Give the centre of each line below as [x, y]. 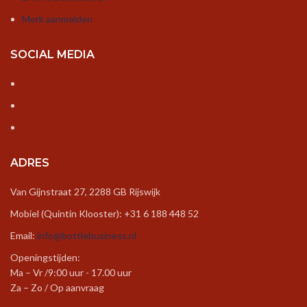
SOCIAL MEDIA [52, 54]
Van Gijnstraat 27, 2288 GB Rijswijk [85, 192]
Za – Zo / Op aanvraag [57, 287]
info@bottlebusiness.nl [87, 235]
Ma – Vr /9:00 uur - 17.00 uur [71, 272]
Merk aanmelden [57, 19]
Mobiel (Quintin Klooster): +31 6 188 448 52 [105, 213]
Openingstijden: [45, 257]
